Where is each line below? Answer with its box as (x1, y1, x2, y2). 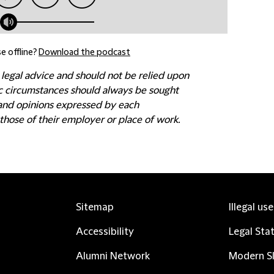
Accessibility (76, 226, 134, 237)
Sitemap (76, 202, 114, 213)
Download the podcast (39, 48, 130, 57)
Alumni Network (76, 251, 150, 262)
